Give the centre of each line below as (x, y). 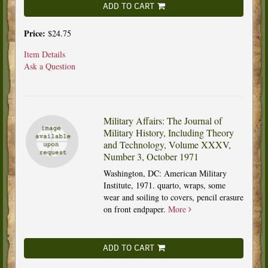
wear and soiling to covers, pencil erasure (173, 197)
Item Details (45, 54)
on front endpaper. (135, 209)
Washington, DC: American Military (165, 173)
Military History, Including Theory (168, 132)
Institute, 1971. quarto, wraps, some (164, 185)
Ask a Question (50, 66)
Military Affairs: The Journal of (162, 120)
